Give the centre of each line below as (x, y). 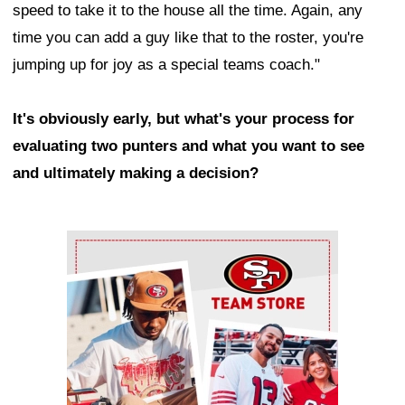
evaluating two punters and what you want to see (188, 146)
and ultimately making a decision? (136, 174)
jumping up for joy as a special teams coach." (166, 65)
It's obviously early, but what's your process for (184, 119)
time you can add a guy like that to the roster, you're (188, 38)
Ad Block (97, 244)
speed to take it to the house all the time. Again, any (188, 11)
